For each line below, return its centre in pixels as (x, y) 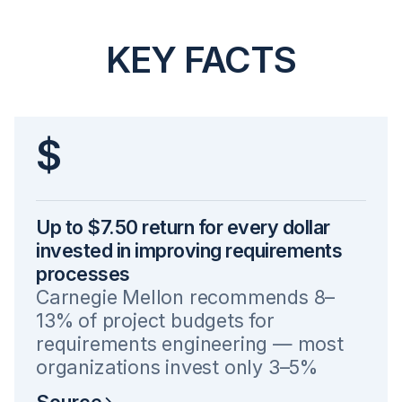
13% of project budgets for (155, 320)
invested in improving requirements (189, 250)
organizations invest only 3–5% (177, 367)
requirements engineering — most (190, 344)
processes (83, 274)
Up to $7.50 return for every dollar (183, 227)
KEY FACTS (201, 60)
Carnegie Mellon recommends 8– (186, 297)
